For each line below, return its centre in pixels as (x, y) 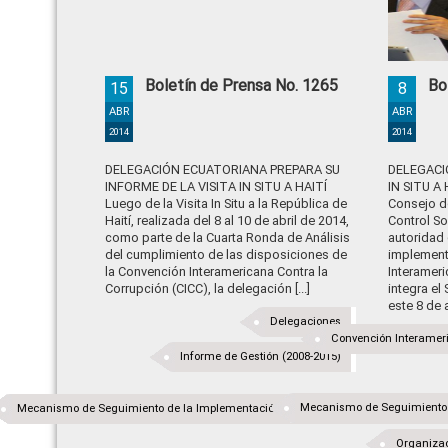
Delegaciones (306, 321)
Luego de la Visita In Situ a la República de (226, 203)
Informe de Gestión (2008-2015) (261, 356)
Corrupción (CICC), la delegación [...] (207, 288)
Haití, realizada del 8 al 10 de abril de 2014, (227, 220)
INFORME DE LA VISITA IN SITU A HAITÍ (216, 186)
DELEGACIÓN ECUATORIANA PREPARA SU (222, 169)
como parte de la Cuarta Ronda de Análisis (227, 237)
